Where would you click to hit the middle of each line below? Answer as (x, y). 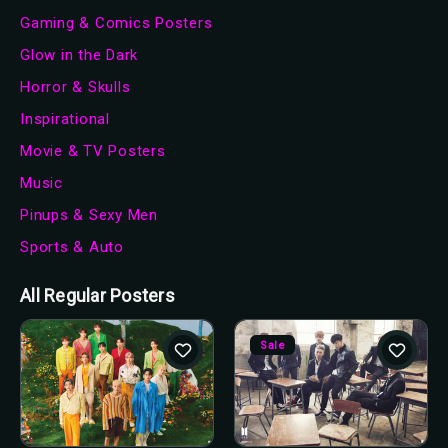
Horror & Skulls (75, 86)
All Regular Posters (97, 295)
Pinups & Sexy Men (89, 215)
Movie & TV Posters (93, 150)
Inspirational (65, 118)
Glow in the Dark (79, 54)
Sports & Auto (72, 247)
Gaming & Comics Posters (116, 22)
